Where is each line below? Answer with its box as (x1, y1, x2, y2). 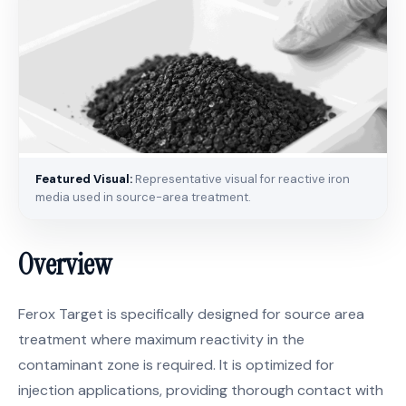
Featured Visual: (35, 171, 132, 187)
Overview (18, 246, 111, 284)
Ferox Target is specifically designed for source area (18, 304, 364, 324)
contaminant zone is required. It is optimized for (18, 355, 334, 374)
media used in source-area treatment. (35, 189, 251, 205)
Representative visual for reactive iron (132, 171, 350, 187)
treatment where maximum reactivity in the (18, 330, 304, 349)
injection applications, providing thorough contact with (18, 381, 383, 400)
